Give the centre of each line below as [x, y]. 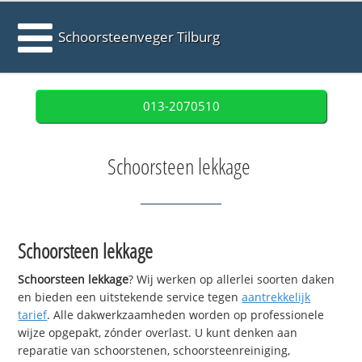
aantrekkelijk [276, 297]
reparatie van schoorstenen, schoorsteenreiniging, [154, 351]
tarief [33, 315]
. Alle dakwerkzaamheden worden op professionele [186, 315]
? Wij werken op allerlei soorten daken [232, 280]
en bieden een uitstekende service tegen [130, 297]
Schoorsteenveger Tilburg [139, 37]
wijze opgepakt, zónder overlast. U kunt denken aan [158, 333]
